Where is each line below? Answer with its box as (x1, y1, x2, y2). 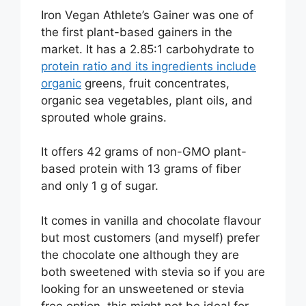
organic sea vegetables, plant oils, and (41, 93, 253, 107)
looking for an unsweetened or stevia (41, 281, 245, 296)
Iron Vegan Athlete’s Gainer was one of (41, 8, 253, 22)
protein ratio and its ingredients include (41, 59, 256, 73)
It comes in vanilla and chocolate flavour (41, 213, 261, 227)
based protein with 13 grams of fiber (41, 162, 241, 176)
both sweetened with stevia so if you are (41, 264, 265, 279)
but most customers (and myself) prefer (41, 230, 260, 245)
